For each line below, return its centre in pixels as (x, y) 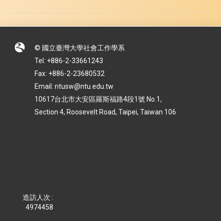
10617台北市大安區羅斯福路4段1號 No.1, (98, 99)
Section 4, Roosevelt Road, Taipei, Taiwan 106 (106, 112)
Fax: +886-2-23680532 (70, 74)
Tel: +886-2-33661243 (69, 61)
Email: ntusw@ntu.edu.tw (74, 87)
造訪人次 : (38, 198)
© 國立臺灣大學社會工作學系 (80, 48)
